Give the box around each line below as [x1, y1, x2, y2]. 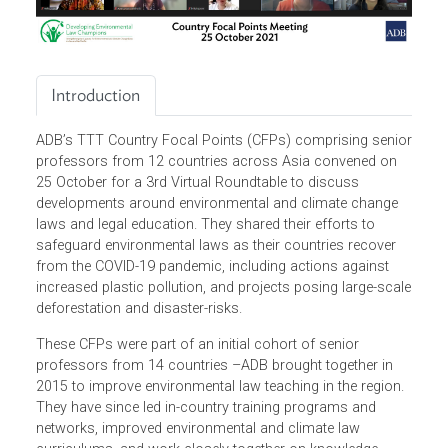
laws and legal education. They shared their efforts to [39, 290, 417, 310]
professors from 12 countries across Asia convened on [39, 220, 442, 240]
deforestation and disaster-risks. [39, 383, 274, 403]
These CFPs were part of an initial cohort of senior [39, 422, 399, 442]
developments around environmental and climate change [39, 266, 443, 286]
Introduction [57, 146, 156, 166]
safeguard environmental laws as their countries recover [39, 313, 440, 333]
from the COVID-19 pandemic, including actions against [39, 336, 433, 356]
